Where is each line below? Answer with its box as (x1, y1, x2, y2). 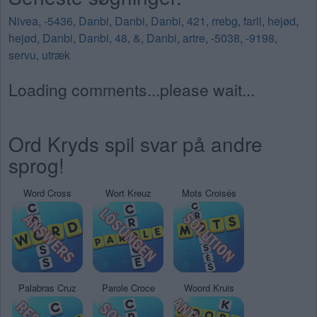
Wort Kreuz (105, 186, 151, 200)
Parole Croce (101, 281, 155, 295)
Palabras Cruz (18, 281, 76, 295)
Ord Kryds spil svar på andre (8, 129, 263, 158)
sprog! (8, 151, 64, 180)
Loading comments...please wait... (8, 78, 255, 102)
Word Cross (23, 186, 71, 200)
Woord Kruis (183, 281, 234, 295)
